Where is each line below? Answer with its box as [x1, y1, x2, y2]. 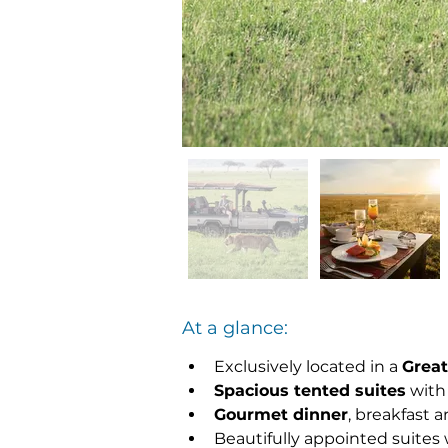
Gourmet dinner [214, 405, 348, 424]
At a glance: [182, 317, 288, 339]
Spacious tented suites [214, 381, 406, 400]
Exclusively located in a [214, 357, 402, 376]
